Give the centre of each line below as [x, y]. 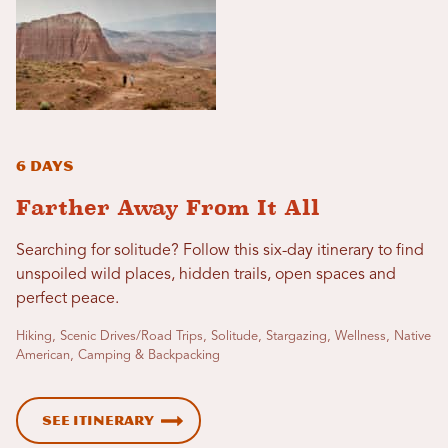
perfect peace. [67, 298]
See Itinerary [98, 420]
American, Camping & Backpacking [118, 355]
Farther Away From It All [168, 207]
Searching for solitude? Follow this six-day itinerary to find [220, 250]
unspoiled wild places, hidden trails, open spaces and [206, 274]
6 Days [44, 166]
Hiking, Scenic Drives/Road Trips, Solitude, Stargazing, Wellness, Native [223, 336]
